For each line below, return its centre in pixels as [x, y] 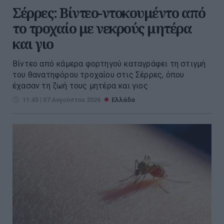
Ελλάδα [123, 99]
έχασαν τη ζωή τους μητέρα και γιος [80, 85]
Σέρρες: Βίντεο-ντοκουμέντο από [109, 12]
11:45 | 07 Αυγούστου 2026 [61, 99]
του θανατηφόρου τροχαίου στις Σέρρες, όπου [98, 74]
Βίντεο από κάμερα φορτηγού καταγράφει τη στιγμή [109, 63]
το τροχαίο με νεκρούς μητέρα [102, 28]
